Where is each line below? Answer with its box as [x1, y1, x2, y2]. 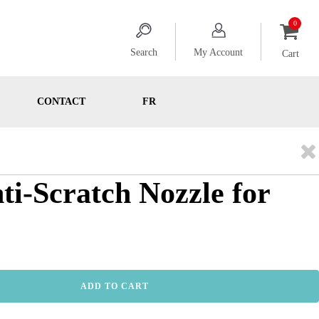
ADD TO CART [80, 281, 150, 291]
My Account [194, 47, 243, 58]
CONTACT [36, 96, 85, 107]
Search [130, 47, 157, 58]
